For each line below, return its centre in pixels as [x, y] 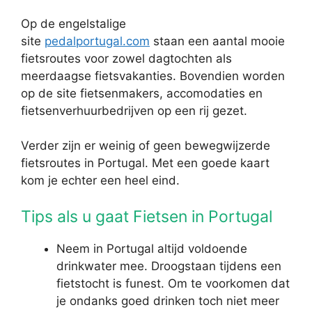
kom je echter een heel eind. [100, 180]
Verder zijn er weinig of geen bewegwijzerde [146, 146]
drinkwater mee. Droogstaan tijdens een [169, 266]
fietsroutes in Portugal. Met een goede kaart [145, 163]
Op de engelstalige [73, 23]
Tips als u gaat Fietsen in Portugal [147, 216]
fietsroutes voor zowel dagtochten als [126, 58]
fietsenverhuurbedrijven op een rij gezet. [134, 110]
